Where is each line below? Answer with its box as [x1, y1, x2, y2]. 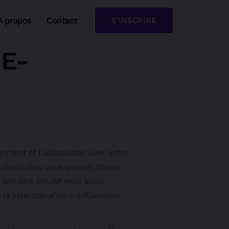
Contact [47, 15, 78, 26]
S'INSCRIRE [111, 15, 157, 25]
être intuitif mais [18, 175, 82, 187]
